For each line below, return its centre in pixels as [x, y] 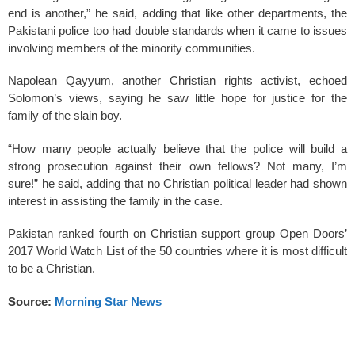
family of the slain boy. [65, 115]
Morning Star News [108, 301]
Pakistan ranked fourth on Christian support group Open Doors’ [177, 233]
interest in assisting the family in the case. [115, 200]
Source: [31, 301]
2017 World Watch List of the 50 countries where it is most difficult [177, 251]
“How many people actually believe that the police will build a [177, 148]
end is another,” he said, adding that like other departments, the [177, 13]
